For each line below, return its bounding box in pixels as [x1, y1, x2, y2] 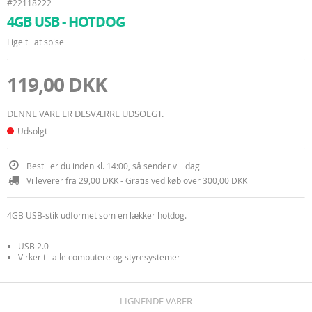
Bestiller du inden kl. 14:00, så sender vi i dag [26, 160, 200, 171]
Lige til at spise [7, 36, 64, 47]
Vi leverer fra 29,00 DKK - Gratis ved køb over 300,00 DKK [26, 175, 247, 186]
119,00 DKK [7, 71, 107, 98]
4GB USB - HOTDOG [7, 13, 125, 31]
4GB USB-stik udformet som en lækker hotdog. [7, 210, 187, 221]
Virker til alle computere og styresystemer [18, 251, 180, 263]
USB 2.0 [18, 240, 49, 251]
